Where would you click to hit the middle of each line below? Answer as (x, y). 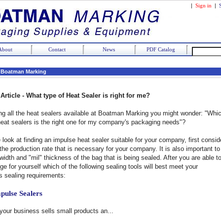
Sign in (203, 5)
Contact (57, 49)
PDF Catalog (161, 49)
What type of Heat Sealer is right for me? (88, 95)
